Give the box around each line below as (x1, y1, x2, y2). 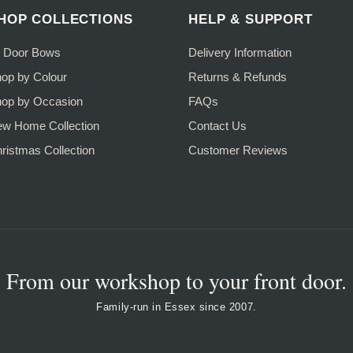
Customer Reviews (188, 143, 288, 157)
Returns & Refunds (188, 69, 287, 84)
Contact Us (188, 118, 247, 132)
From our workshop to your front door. (6, 265, 347, 295)
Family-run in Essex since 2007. (96, 300, 257, 313)
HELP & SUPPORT (188, 11, 313, 27)
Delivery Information (188, 45, 292, 59)
